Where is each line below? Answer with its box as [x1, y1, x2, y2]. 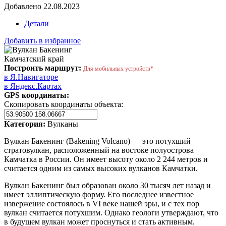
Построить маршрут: [4, 63, 81, 72]
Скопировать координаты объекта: [4, 99, 123, 108]
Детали [24, 19, 49, 28]
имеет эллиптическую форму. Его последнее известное [4, 190, 194, 199]
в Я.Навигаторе [4, 72, 58, 81]
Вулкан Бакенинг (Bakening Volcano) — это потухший [4, 136, 191, 145]
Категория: [4, 119, 45, 128]
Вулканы [47, 119, 78, 128]
